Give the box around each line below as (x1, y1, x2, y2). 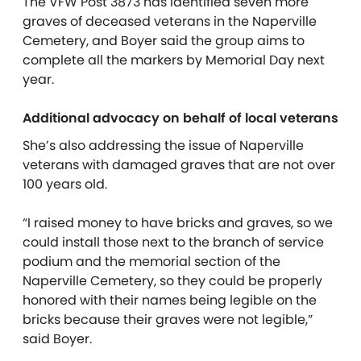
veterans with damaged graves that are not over (23, 156, 335, 174)
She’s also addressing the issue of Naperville (23, 136, 304, 155)
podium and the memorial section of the (23, 252, 280, 271)
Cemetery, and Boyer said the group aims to (23, 31, 305, 50)
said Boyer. (23, 330, 92, 348)
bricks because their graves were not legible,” (23, 310, 313, 329)
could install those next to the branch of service (23, 233, 324, 251)
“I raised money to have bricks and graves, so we (23, 214, 333, 232)
